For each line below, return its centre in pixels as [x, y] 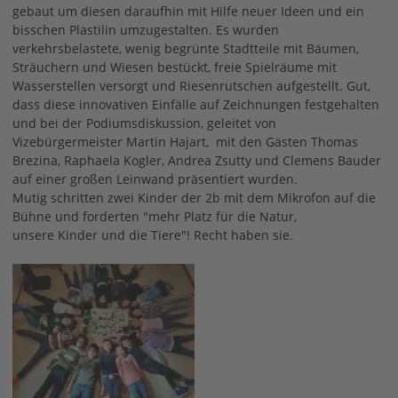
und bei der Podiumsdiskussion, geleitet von [145, 123]
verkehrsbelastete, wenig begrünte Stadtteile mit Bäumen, [186, 48]
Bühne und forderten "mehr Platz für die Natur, [155, 216]
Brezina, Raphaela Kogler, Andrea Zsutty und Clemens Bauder [197, 160]
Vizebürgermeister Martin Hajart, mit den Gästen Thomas [186, 141]
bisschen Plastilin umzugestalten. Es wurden [146, 29]
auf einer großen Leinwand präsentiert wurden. [155, 179]
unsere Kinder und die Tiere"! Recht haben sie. [153, 235]
